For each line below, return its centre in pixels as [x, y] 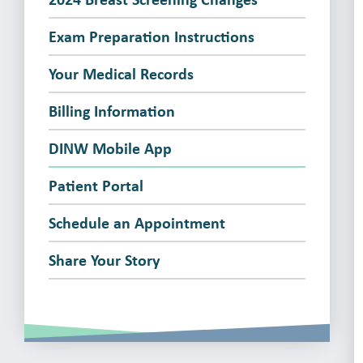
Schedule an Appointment [137, 222]
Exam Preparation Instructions [151, 36]
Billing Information [111, 111]
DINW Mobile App [110, 148]
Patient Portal [96, 185]
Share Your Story [104, 260]
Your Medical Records [121, 73]
